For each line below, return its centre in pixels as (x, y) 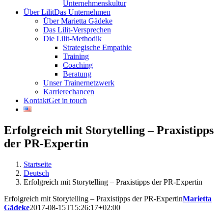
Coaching (78, 65)
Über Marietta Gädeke (78, 21)
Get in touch (68, 100)
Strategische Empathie (97, 47)
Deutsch (36, 173)
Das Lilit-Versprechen (77, 30)
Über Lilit (39, 12)
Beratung (77, 74)
